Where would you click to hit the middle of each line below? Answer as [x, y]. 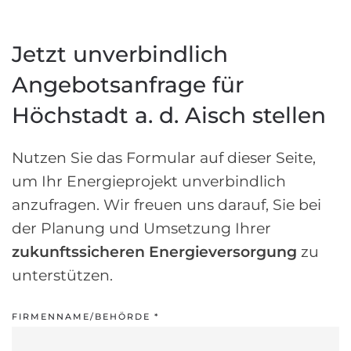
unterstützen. [62, 275]
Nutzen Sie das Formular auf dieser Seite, [164, 157]
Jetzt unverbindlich [120, 54]
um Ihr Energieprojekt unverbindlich [149, 181]
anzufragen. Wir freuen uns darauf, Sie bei [166, 204]
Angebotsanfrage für [128, 84]
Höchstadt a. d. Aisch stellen [169, 115]
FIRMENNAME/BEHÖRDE [83, 316]
